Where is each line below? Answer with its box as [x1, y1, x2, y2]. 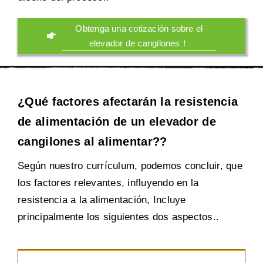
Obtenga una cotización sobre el [75, 23, 203, 33]
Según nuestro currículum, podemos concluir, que [18, 160, 242, 171]
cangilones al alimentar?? [18, 134, 167, 148]
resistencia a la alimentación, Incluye [18, 194, 186, 205]
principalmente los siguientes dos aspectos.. [18, 211, 220, 222]
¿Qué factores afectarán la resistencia [18, 95, 238, 108]
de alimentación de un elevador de [18, 114, 216, 128]
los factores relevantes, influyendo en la [18, 177, 199, 188]
